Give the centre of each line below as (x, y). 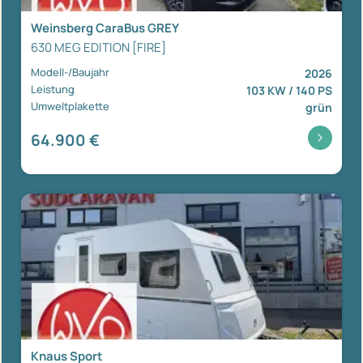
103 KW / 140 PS (289, 90)
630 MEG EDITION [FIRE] (98, 47)
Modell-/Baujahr (70, 72)
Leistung (53, 89)
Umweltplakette (70, 106)
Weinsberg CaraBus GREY (105, 28)
